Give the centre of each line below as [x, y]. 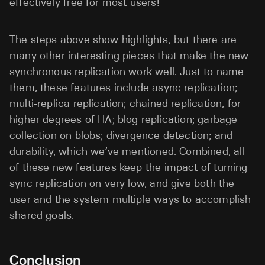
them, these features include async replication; [124, 88]
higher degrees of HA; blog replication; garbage [124, 120]
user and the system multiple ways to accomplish [130, 200]
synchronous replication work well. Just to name [127, 72]
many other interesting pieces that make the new [129, 56]
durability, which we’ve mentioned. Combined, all [127, 152]
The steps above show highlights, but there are [123, 40]
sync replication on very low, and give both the [122, 184]
